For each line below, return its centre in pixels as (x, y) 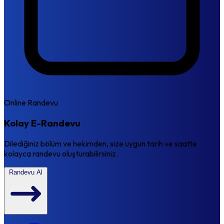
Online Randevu (31, 103)
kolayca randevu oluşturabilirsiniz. (61, 153)
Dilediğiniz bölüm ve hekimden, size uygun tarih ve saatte (100, 143)
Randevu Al (26, 172)
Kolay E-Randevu (42, 123)
